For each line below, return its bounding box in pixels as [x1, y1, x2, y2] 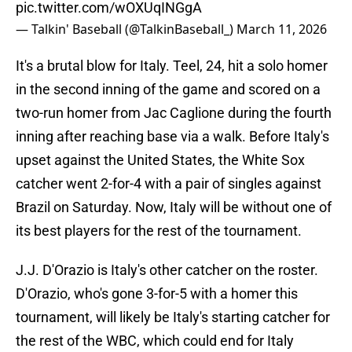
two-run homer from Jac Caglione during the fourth [16, 104, 332, 122]
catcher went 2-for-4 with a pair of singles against [16, 175, 321, 192]
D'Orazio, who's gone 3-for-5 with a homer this [16, 285, 298, 302]
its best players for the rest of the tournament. [16, 222, 302, 240]
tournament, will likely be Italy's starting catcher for [16, 309, 330, 326]
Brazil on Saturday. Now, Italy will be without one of [16, 199, 332, 216]
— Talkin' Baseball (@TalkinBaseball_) [16, 20, 236, 38]
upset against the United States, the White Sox [16, 152, 305, 169]
